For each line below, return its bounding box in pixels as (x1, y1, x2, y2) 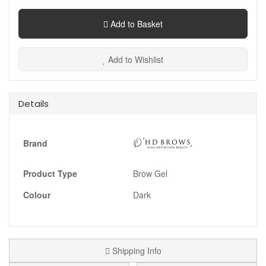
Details (18, 97, 49, 110)
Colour (23, 189, 50, 201)
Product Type (23, 167, 77, 180)
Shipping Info (109, 245, 161, 257)
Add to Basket (108, 18, 163, 30)
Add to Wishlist (106, 53, 163, 66)
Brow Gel (133, 167, 167, 180)
